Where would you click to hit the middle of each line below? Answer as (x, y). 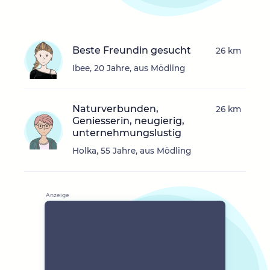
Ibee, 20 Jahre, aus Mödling (129, 68)
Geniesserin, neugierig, (128, 121)
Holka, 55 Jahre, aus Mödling (132, 151)
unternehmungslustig (127, 133)
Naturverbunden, (115, 109)
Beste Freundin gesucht (132, 51)
